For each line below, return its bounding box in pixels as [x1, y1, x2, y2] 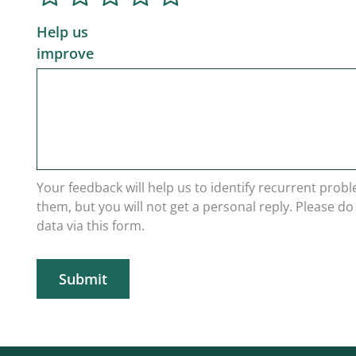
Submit [59, 269, 107, 288]
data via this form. [37, 217, 145, 234]
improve [37, 44, 94, 63]
